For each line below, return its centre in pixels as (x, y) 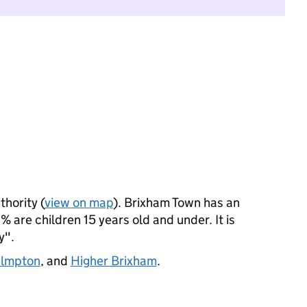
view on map (78, 202)
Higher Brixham (113, 261)
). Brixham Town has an (176, 202)
